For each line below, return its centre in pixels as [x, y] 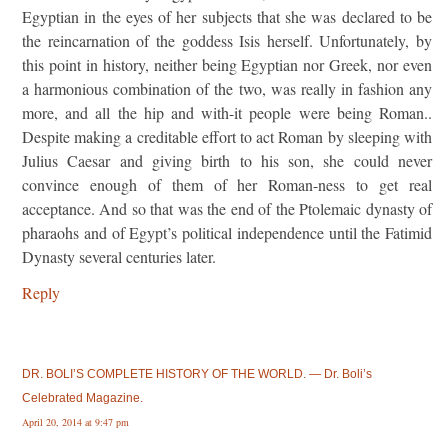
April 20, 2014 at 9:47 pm [75, 421]
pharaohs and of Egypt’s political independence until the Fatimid [227, 232]
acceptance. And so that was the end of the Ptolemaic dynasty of [227, 208]
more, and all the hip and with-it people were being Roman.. [227, 112]
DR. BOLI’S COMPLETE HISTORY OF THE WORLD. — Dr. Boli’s [197, 373]
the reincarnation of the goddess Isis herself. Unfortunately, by [227, 40]
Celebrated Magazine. [82, 397]
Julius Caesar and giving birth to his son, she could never [227, 160]
